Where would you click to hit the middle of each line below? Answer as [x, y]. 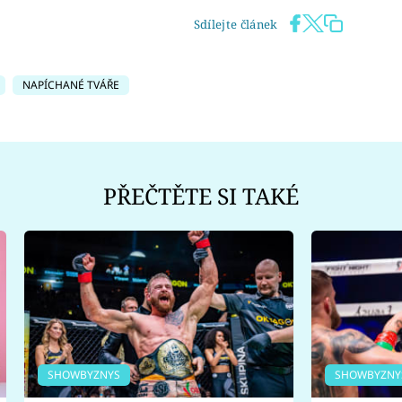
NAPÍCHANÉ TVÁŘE [71, 84]
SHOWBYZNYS [83, 374]
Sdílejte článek [236, 24]
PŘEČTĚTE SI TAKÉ [201, 197]
